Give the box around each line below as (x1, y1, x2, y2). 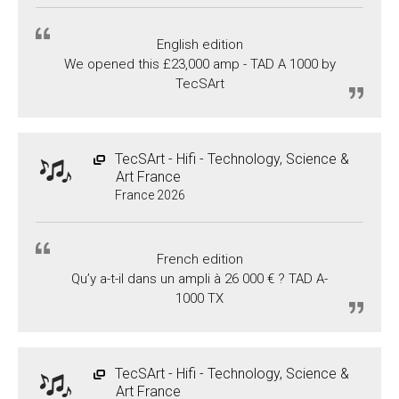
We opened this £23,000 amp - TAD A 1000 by (63, 55, 336, 72)
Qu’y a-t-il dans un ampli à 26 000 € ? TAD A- (71, 270, 328, 287)
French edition (156, 250, 243, 267)
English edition (156, 36, 243, 53)
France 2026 (115, 187, 185, 202)
